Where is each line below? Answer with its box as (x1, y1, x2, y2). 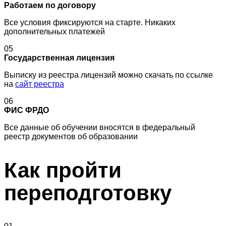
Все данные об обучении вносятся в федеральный (4, 123, 195, 132)
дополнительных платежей (4, 27, 105, 36)
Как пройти (4, 158, 122, 182)
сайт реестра (15, 80, 64, 89)
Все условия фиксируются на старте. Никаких (4, 18, 176, 27)
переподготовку (4, 181, 172, 205)
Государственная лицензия (4, 53, 115, 63)
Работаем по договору (4, 1, 96, 10)
